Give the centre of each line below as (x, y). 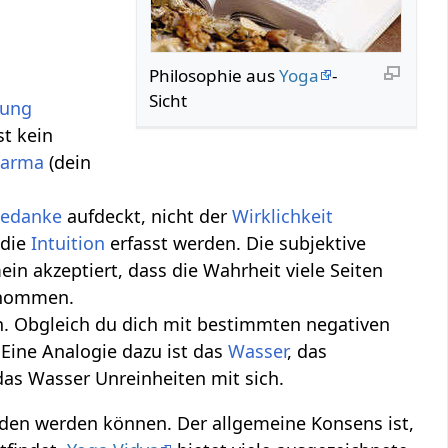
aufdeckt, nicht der (147, 215)
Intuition (68, 242)
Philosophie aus (214, 75)
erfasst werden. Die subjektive (236, 242)
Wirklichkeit (283, 215)
